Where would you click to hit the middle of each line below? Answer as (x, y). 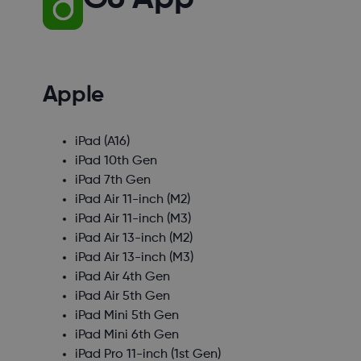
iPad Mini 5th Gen (127, 316)
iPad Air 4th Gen (122, 278)
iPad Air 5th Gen (122, 297)
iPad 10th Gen (116, 162)
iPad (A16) (102, 142)
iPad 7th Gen (112, 181)
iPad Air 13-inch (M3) (134, 258)
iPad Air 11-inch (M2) (132, 200)
